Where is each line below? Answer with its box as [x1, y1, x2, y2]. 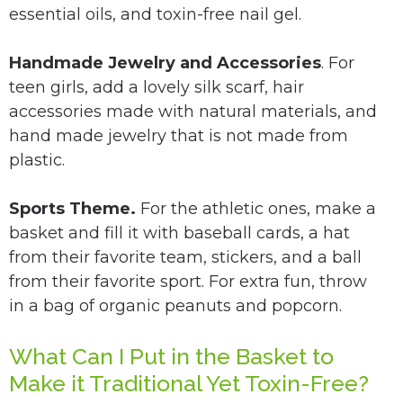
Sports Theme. [9, 199, 136, 219]
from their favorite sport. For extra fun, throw [9, 272, 367, 292]
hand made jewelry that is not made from [9, 126, 348, 147]
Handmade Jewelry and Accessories [9, 53, 321, 74]
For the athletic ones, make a [136, 199, 376, 219]
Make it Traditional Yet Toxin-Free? [9, 370, 369, 398]
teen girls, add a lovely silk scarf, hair [9, 77, 304, 98]
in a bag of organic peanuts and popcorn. [9, 296, 342, 317]
